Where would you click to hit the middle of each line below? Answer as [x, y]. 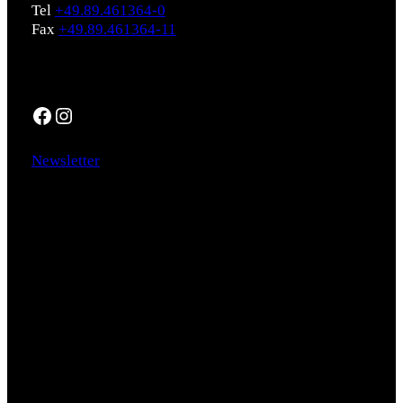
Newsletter [65, 160]
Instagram [60, 115]
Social [51, 72]
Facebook [36, 115]
